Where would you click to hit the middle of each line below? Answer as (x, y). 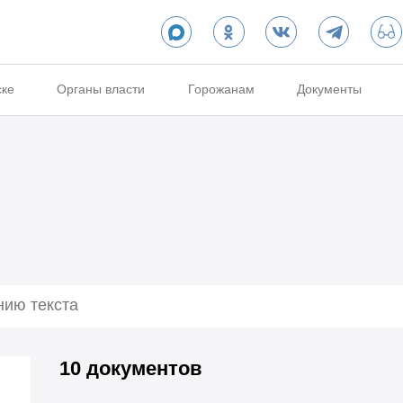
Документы (330, 90)
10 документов (130, 368)
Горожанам (221, 90)
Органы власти (101, 90)
